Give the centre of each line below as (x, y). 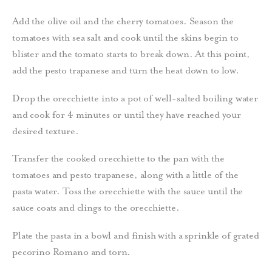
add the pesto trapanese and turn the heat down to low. (126, 70)
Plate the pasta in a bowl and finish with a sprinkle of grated (136, 236)
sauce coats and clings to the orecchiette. (96, 208)
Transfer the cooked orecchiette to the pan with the (118, 159)
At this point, (223, 54)
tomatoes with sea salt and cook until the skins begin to (125, 37)
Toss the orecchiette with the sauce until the (153, 192)
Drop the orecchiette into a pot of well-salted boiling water (135, 98)
